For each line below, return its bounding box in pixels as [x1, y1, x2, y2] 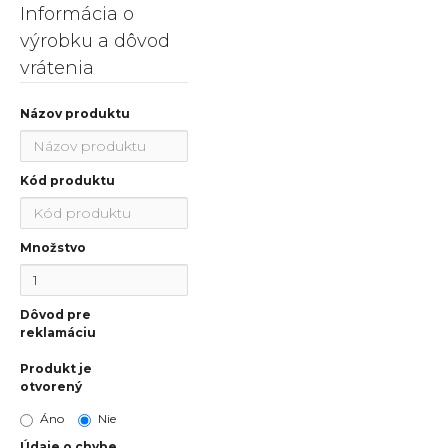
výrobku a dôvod [20, 30, 170, 52]
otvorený [20, 379, 82, 394]
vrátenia [20, 57, 94, 79]
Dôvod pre [20, 307, 91, 322]
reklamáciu [20, 325, 96, 340]
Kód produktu [20, 173, 115, 188]
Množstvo [20, 240, 86, 255]
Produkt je [20, 361, 92, 376]
